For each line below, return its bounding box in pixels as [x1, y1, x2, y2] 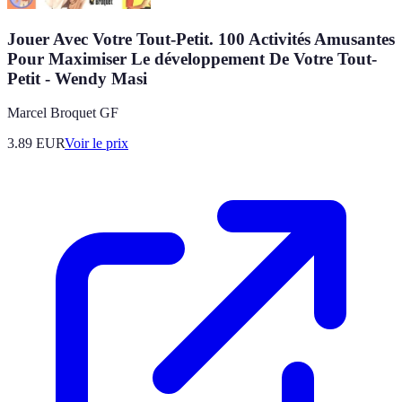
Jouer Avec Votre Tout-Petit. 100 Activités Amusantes [7, 29, 395, 48]
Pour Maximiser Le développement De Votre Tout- [7, 48, 377, 68]
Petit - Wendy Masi [7, 68, 147, 88]
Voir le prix [65, 135, 128, 152]
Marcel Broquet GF [7, 105, 118, 121]
